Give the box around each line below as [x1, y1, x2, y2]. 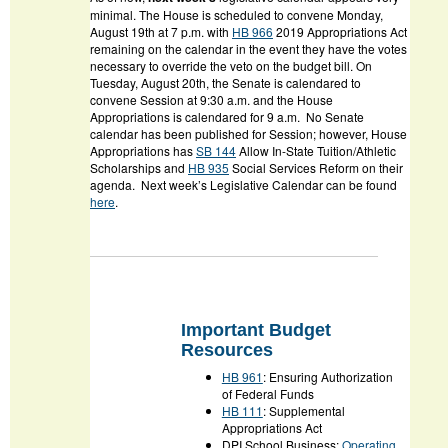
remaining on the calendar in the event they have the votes [90, 40, 407, 58]
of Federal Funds [221, 385, 314, 403]
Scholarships [90, 159, 164, 177]
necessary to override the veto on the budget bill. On [90, 57, 372, 75]
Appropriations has [90, 142, 196, 160]
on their [362, 159, 403, 177]
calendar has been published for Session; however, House [90, 125, 407, 143]
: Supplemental [262, 402, 345, 420]
